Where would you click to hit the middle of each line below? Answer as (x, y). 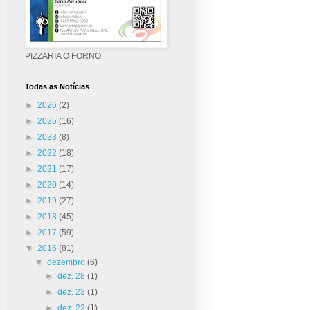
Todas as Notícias (57, 86)
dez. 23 (72, 292)
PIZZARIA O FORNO (63, 56)
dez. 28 (72, 276)
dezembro (67, 262)
